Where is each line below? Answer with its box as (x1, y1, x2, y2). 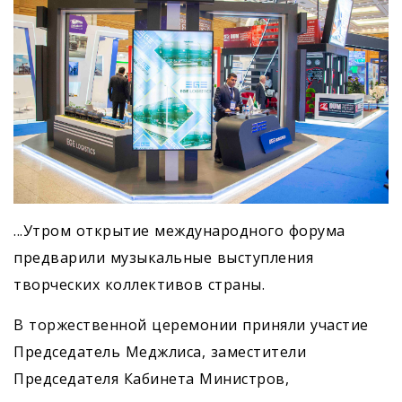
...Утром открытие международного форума (13, 220, 345, 240)
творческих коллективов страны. (13, 274, 265, 294)
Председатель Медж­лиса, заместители (13, 341, 306, 362)
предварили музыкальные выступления (13, 247, 313, 267)
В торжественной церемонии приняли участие (13, 314, 369, 335)
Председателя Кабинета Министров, (13, 368, 289, 389)
